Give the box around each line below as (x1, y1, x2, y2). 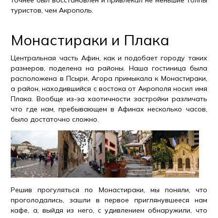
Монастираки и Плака (11, 30, 170, 49)
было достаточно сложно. (11, 114, 99, 124)
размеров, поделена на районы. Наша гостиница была (11, 63, 207, 73)
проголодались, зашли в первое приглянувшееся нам (11, 195, 207, 204)
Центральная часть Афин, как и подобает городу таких (11, 53, 207, 62)
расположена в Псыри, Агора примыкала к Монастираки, (11, 73, 207, 83)
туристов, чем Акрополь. (11, 5, 94, 15)
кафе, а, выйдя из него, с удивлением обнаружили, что (11, 205, 207, 215)
